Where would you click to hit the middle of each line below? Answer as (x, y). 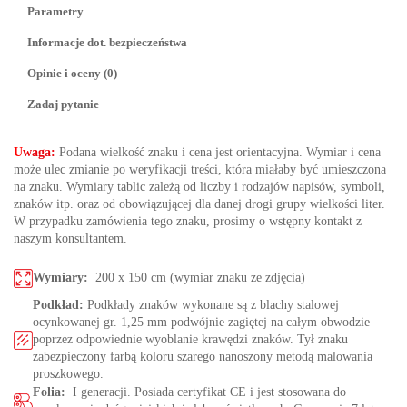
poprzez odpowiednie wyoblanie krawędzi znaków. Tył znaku (190, 340)
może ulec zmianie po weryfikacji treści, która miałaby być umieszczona (200, 170)
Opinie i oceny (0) (72, 74)
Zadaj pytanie (63, 104)
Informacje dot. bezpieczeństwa (107, 43)
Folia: (51, 392)
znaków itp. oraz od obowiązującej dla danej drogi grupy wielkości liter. (199, 204)
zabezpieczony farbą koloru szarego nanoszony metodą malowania (203, 357)
